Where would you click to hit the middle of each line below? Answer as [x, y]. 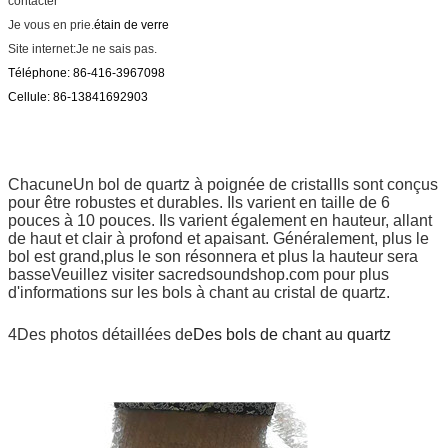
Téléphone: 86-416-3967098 [86, 72]
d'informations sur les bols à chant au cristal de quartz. [199, 292]
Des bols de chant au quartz [292, 334]
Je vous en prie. [51, 24]
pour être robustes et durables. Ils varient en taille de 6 [199, 202]
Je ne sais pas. [116, 48]
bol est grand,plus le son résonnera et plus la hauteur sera [213, 256]
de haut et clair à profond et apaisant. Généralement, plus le [218, 238]
